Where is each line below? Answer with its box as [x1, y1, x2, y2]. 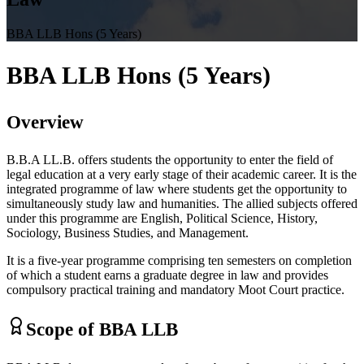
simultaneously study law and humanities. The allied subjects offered [6, 197, 357, 211]
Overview [6, 110, 84, 132]
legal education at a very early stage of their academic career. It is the [6, 167, 357, 182]
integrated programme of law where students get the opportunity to [6, 182, 347, 197]
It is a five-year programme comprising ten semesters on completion [6, 253, 352, 268]
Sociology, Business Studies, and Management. [6, 226, 249, 240]
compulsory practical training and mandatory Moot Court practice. [6, 283, 344, 297]
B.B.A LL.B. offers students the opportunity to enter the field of [6, 153, 333, 167]
